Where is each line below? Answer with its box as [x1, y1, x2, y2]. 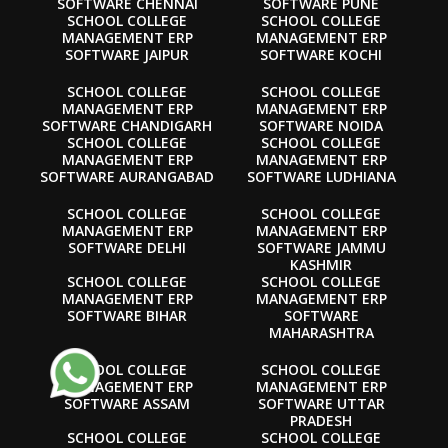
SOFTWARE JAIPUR [65, 44, 189, 64]
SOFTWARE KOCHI [260, 44, 382, 64]
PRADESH [290, 410, 352, 430]
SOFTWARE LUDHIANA [246, 166, 396, 186]
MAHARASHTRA [268, 322, 374, 342]
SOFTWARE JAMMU [256, 237, 386, 257]
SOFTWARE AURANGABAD [40, 166, 214, 186]
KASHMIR [290, 254, 352, 274]
